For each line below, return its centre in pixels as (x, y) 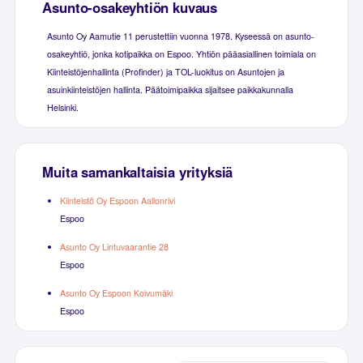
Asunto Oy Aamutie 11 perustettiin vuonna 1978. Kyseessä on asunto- (180, 36)
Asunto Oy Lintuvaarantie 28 (114, 246)
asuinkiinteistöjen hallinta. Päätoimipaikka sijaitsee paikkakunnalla (170, 89)
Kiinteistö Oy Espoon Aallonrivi (117, 200)
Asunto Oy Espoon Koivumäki (116, 293)
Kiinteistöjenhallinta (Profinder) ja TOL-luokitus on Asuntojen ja (165, 71)
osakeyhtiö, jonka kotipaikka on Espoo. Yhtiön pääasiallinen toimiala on (181, 53)
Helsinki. (62, 107)
